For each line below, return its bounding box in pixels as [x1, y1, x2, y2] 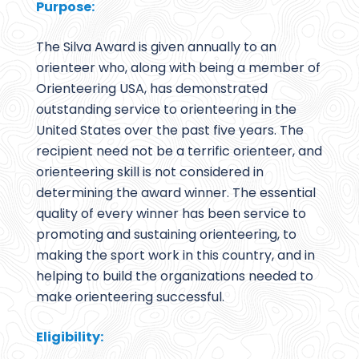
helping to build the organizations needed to [36, 267, 313, 286]
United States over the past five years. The [36, 121, 304, 140]
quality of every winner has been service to [36, 204, 306, 224]
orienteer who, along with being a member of [36, 58, 321, 78]
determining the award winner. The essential [36, 184, 316, 203]
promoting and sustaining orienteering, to [36, 225, 296, 244]
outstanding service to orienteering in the [36, 100, 296, 119]
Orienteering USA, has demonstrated [36, 79, 268, 99]
